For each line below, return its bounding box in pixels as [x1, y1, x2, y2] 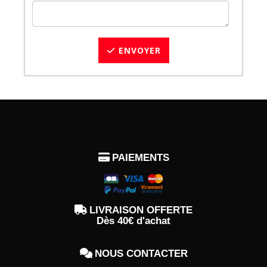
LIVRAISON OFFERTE [89, 204, 193, 216]
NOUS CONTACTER [94, 247, 188, 259]
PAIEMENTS [111, 152, 169, 164]
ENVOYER [115, 45, 161, 57]
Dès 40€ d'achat [97, 215, 170, 226]
